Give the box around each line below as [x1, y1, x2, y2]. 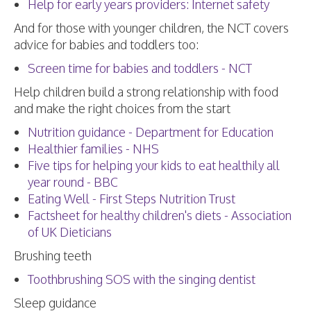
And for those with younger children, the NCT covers [14, 20, 289, 35]
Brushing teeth [14, 248, 92, 263]
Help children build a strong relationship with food [14, 84, 278, 99]
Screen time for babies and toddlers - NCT [28, 60, 252, 76]
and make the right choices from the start [14, 101, 230, 116]
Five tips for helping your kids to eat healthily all [28, 158, 280, 173]
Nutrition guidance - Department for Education [28, 124, 274, 140]
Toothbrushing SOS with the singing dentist [28, 271, 255, 287]
